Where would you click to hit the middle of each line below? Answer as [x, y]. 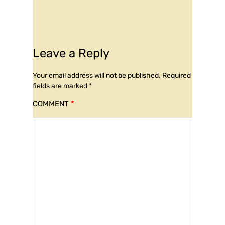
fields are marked [61, 86]
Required [177, 75]
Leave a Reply [71, 53]
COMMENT [52, 104]
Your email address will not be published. [97, 75]
